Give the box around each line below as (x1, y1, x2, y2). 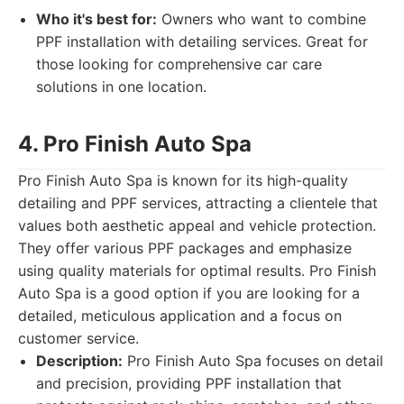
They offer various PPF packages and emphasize (18, 239, 352, 257)
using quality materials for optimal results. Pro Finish (18, 262, 376, 280)
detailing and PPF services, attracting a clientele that (18, 194, 378, 212)
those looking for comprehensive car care (36, 55, 322, 73)
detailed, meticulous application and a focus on (18, 307, 342, 325)
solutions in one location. (36, 78, 207, 96)
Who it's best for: (36, 10, 157, 28)
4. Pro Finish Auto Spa (18, 131, 252, 157)
